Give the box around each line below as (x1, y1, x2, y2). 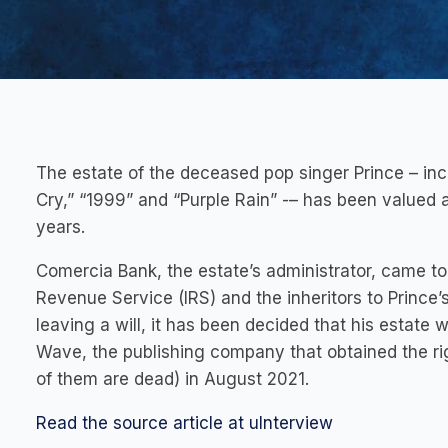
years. (36, 217, 85, 237)
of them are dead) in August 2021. (36, 369, 309, 389)
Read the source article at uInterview (36, 413, 333, 433)
